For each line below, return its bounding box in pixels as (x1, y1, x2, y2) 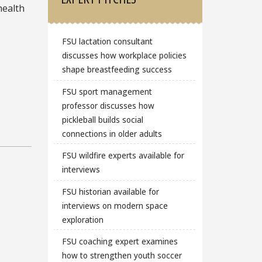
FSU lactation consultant (61, 35, 153, 47)
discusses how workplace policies (61, 49, 187, 61)
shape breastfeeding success (61, 63, 172, 75)
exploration (61, 213, 104, 225)
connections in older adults (61, 127, 162, 139)
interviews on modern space (61, 199, 168, 211)
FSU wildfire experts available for (61, 150, 184, 161)
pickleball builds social (61, 113, 143, 125)
